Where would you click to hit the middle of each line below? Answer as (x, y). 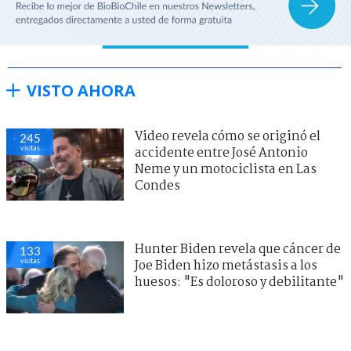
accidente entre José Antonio (221, 153)
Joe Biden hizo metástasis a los (226, 266)
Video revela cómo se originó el (228, 136)
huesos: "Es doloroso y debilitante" (239, 282)
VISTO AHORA (81, 90)
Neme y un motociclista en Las (226, 169)
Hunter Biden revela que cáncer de (238, 249)
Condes (157, 186)
